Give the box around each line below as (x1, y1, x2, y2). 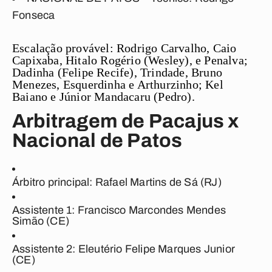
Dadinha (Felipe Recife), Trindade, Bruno (12, 66, 223, 79)
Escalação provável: (12, 41, 117, 55)
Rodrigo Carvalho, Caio (117, 41, 237, 55)
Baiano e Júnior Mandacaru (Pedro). (12, 90, 195, 103)
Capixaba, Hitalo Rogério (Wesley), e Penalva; (12, 53, 248, 67)
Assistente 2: (12, 243, 76, 255)
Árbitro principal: (12, 176, 93, 188)
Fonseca (12, 9, 55, 21)
